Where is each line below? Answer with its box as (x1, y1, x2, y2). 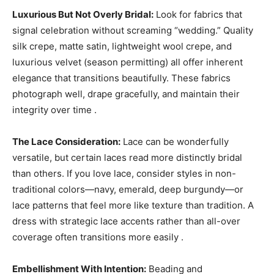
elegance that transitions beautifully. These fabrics (12, 72, 231, 84)
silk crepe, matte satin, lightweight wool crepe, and (12, 40, 232, 52)
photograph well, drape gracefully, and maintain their (12, 88, 240, 100)
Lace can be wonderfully (120, 136, 229, 147)
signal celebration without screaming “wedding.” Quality (12, 24, 253, 36)
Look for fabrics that (154, 9, 242, 20)
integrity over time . (12, 104, 97, 116)
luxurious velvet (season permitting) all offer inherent (12, 56, 243, 68)
